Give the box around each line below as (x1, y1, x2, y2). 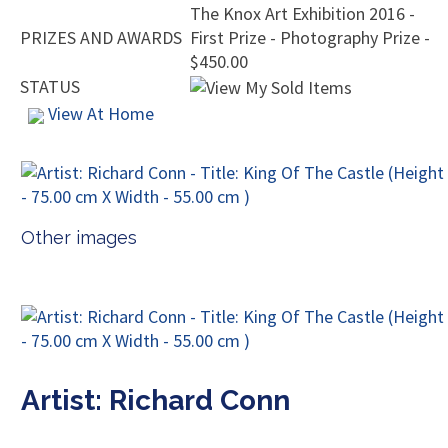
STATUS (20, 75, 80, 99)
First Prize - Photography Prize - (190, 26, 430, 50)
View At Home (44, 102, 154, 126)
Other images (21, 227, 137, 249)
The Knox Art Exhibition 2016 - (190, 2, 415, 26)
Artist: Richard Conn (21, 384, 290, 418)
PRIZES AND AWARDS (20, 26, 182, 50)
